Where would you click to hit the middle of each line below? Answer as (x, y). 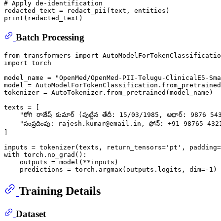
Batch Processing (50, 37)
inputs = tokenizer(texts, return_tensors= (85, 147)
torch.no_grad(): (53, 155)
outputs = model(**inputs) (61, 162)
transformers (47, 56)
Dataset (31, 214)
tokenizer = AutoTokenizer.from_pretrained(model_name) (109, 93)
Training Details (60, 191)
